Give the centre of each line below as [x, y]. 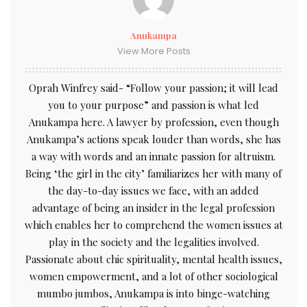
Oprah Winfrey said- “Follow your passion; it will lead [153, 88]
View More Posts [153, 51]
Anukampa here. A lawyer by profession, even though [153, 122]
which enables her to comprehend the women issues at [153, 225]
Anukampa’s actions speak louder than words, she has [153, 139]
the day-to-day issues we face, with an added [153, 191]
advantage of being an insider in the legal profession [153, 208]
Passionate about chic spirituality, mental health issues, [153, 259]
